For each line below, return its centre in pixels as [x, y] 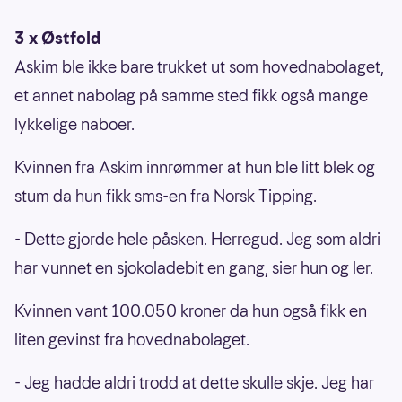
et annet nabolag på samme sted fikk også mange [191, 96]
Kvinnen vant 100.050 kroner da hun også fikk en [191, 311]
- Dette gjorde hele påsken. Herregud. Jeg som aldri [197, 240]
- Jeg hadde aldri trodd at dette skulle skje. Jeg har [194, 383]
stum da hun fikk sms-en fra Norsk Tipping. [167, 197]
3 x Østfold [57, 39]
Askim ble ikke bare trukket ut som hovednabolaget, [199, 67]
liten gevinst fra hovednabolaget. [134, 340]
